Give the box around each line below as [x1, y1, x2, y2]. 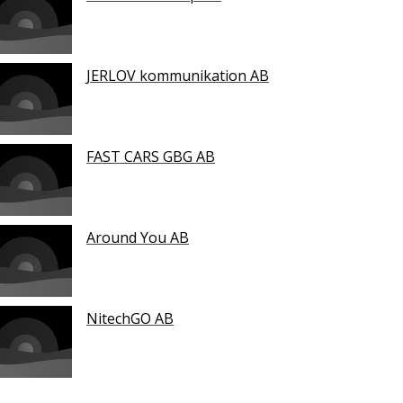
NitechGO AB [86, 309, 174, 329]
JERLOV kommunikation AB [86, 66, 269, 86]
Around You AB [86, 228, 189, 248]
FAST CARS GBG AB [86, 147, 215, 167]
